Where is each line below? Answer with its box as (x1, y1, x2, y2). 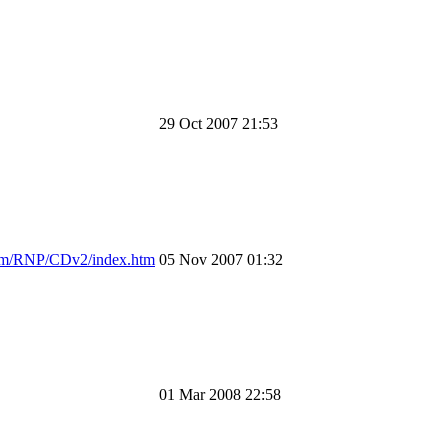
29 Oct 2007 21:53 (159, 114, 278, 132)
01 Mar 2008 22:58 (159, 385, 281, 403)
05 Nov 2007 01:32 (159, 250, 283, 268)
